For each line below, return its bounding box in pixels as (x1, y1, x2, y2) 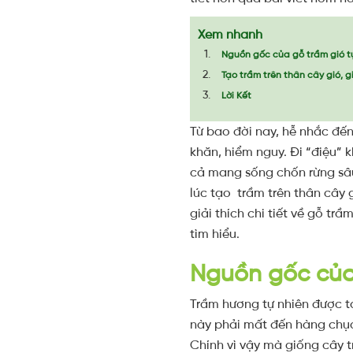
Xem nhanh (198, 27, 263, 42)
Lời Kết (221, 90, 252, 101)
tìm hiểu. (190, 226, 240, 241)
